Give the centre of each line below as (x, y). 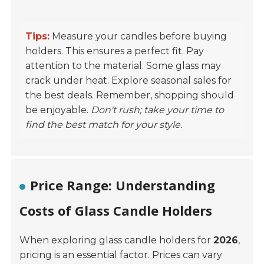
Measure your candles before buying (138, 37)
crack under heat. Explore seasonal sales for (129, 81)
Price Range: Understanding (123, 185)
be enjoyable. (58, 110)
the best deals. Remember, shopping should (130, 95)
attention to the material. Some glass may (123, 66)
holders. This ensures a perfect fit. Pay (115, 51)
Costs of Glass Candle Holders (116, 211)
